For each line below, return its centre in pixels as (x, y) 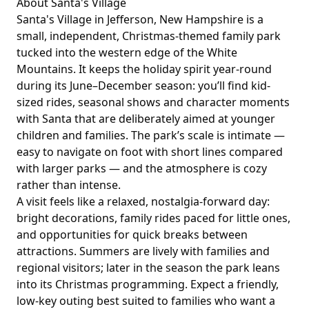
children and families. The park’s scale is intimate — (151, 135)
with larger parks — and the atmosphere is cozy (142, 168)
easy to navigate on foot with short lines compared (150, 152)
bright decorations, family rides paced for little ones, (153, 218)
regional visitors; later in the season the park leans (148, 268)
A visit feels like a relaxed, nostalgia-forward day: (143, 201)
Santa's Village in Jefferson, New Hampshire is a (140, 19)
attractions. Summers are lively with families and (143, 251)
